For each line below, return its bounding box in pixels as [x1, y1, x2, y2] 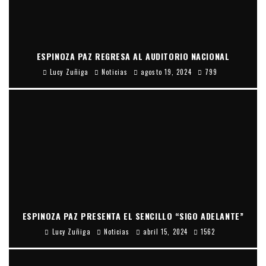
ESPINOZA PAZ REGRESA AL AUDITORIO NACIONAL [36, 49, 230, 62]
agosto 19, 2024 [141, 66, 192, 77]
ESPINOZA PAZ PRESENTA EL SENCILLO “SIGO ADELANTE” [22, 209, 244, 222]
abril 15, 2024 [142, 226, 188, 236]
